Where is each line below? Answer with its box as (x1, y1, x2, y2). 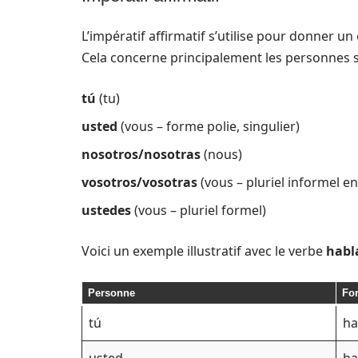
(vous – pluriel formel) (131, 201, 266, 219)
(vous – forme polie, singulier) (117, 117, 300, 135)
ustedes (82, 201, 131, 219)
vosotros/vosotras (82, 173, 197, 191)
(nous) (201, 145, 242, 163)
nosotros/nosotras (82, 145, 201, 163)
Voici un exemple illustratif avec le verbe (82, 242, 326, 260)
